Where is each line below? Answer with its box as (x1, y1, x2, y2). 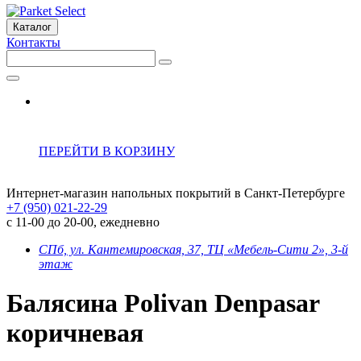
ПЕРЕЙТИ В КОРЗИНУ (39, 144, 175, 158)
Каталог (13, 21, 52, 33)
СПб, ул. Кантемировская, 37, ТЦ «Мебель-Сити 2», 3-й (39, 243, 348, 256)
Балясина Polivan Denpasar (6, 288, 319, 318)
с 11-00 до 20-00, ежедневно (6, 215, 160, 229)
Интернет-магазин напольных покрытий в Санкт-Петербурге (6, 186, 345, 200)
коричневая (6, 318, 143, 348)
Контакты (6, 35, 60, 49)
